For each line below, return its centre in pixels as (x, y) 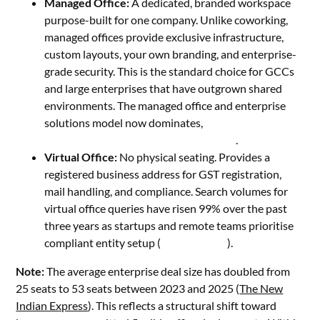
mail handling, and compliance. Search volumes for (166, 191)
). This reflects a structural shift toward (182, 305)
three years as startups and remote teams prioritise (169, 225)
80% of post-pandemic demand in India (140, 140)
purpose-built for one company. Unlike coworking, (166, 20)
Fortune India (194, 242)
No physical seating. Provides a (194, 157)
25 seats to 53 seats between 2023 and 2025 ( (128, 288)
